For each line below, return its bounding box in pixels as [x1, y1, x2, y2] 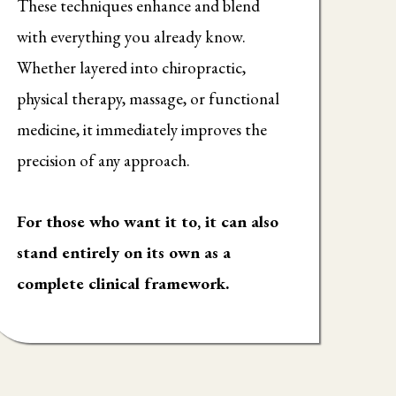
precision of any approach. [17, 148, 191, 171]
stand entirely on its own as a [17, 240, 232, 263]
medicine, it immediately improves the [17, 118, 268, 141]
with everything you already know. [17, 25, 247, 48]
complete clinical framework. [17, 271, 230, 294]
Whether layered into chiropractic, [17, 56, 247, 79]
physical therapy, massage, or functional [17, 87, 280, 110]
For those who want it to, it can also [17, 209, 279, 232]
